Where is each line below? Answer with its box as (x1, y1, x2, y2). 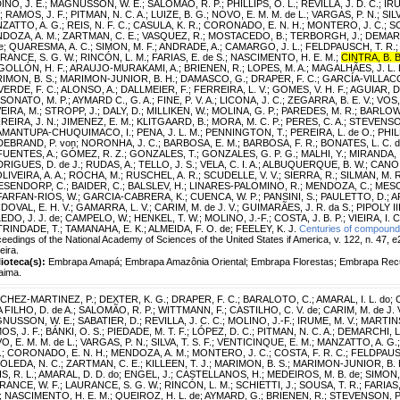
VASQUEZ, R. (142, 29, 203, 41)
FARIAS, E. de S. (152, 51, 225, 62)
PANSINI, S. (263, 190, 315, 202)
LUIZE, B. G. (151, 8, 206, 20)
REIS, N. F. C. (67, 19, 128, 30)
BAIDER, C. (71, 179, 122, 191)
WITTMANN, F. (158, 304, 224, 315)
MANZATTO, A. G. (317, 336, 397, 347)
